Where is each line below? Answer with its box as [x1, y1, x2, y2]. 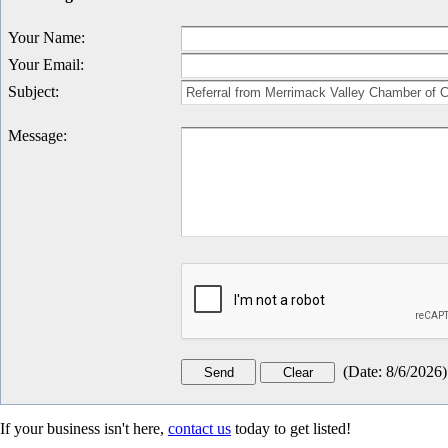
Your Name [8, 29, 81, 46]
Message [8, 127, 63, 144]
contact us [168, 420, 231, 437]
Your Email [8, 56, 80, 73]
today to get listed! [231, 420, 351, 437]
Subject [8, 83, 55, 100]
